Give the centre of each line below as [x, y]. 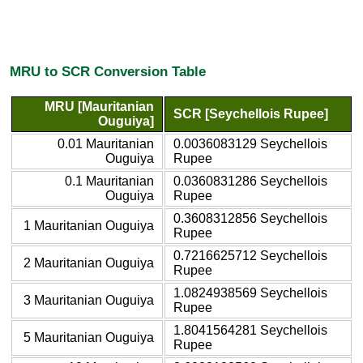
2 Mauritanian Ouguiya [89, 263]
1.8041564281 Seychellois [250, 330]
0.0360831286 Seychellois [250, 181]
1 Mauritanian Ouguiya [89, 225]
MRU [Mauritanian [99, 106]
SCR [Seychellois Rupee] [251, 113]
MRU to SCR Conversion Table [108, 72]
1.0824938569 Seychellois [250, 293]
